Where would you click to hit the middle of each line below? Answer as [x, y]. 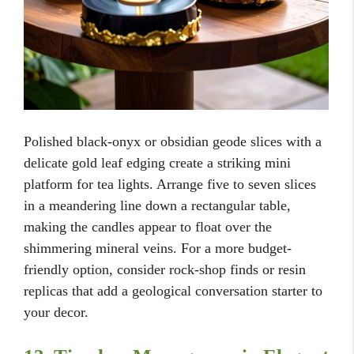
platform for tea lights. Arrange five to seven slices [170, 184]
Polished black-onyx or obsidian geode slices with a [173, 141]
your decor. [56, 312]
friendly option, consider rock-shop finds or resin [165, 269]
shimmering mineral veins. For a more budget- [158, 248]
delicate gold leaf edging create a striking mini [157, 162]
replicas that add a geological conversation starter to [173, 290]
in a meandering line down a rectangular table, [157, 205]
